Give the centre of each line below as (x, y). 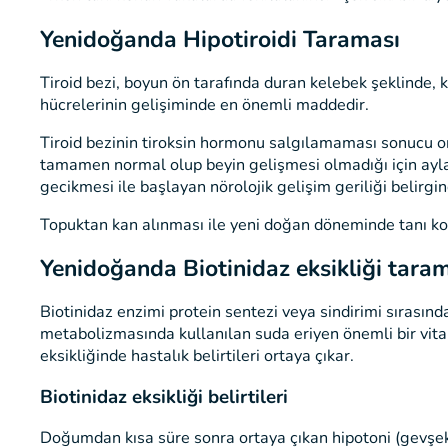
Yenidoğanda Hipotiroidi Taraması (220, 39)
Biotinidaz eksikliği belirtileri (164, 397)
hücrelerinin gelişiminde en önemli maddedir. (204, 104)
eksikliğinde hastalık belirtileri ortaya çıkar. (197, 356)
